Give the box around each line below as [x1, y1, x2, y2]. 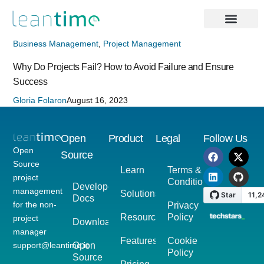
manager [13, 226, 47, 236]
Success [13, 77, 48, 87]
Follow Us [203, 133, 247, 144]
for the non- [13, 199, 57, 209]
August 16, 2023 [67, 95, 128, 105]
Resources [120, 212, 166, 222]
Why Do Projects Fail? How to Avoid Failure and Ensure [13, 62, 234, 72]
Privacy [167, 200, 199, 210]
